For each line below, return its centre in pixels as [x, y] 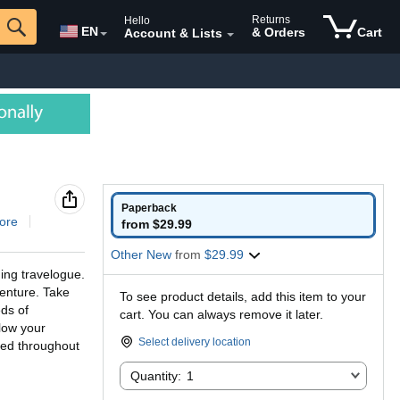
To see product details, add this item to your [243, 296]
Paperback [149, 208]
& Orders [279, 32]
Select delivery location [195, 342]
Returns [271, 20]
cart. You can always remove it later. [221, 314]
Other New [143, 254]
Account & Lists [173, 33]
